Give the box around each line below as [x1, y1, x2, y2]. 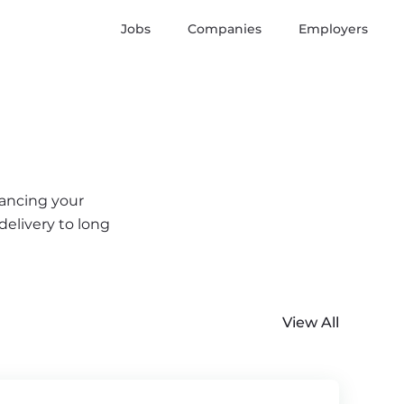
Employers [298, 21, 368, 37]
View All [282, 314, 339, 331]
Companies [188, 21, 262, 37]
